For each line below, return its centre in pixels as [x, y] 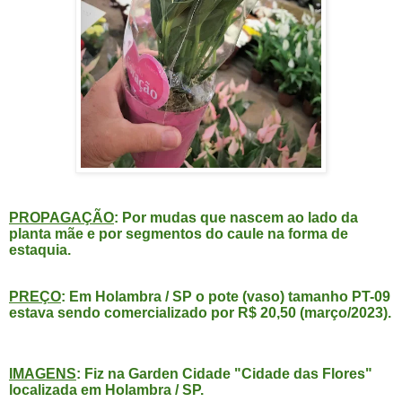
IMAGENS [43, 373]
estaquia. [40, 250]
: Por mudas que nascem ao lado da [236, 218]
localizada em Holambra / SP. [106, 389]
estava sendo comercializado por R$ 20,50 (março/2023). [200, 313]
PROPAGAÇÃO [61, 218]
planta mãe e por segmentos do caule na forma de [179, 234]
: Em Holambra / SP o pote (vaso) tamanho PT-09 [226, 297]
